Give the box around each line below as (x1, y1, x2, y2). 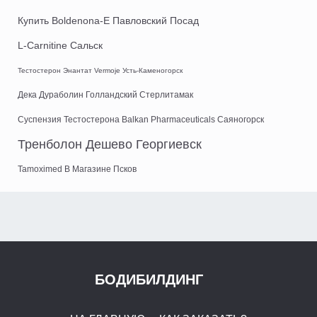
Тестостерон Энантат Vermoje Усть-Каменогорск (18, 67, 183, 75)
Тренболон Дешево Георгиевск (18, 137, 202, 152)
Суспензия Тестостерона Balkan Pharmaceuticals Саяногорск (18, 115, 264, 125)
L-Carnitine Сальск (18, 40, 103, 52)
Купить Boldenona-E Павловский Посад (18, 15, 199, 27)
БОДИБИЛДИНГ (95, 272, 203, 288)
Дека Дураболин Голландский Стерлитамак (18, 90, 193, 100)
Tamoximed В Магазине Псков (18, 164, 137, 175)
